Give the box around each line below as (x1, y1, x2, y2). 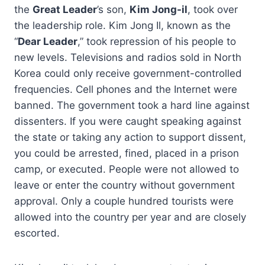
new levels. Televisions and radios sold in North (14, 51, 241, 63)
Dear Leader (18, 35, 77, 47)
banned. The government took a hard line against (14, 99, 250, 111)
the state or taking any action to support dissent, (14, 131, 246, 143)
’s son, (97, 3, 130, 15)
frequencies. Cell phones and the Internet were (14, 83, 237, 95)
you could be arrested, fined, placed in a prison (14, 147, 239, 159)
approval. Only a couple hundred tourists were (14, 195, 234, 207)
